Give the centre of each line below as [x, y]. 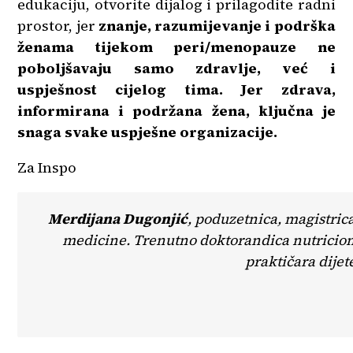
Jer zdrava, [288, 89]
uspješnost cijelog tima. [120, 89]
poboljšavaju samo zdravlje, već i [176, 68]
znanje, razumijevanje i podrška [217, 25]
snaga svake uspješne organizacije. [148, 132]
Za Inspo [47, 167]
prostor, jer [58, 25]
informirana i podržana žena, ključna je [176, 110]
